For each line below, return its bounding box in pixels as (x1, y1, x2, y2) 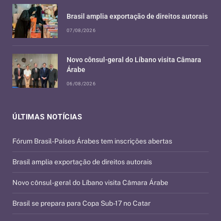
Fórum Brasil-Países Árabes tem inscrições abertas (12, 137, 172, 146)
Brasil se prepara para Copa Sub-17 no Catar (12, 199, 150, 208)
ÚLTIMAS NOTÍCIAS (12, 112, 82, 122)
